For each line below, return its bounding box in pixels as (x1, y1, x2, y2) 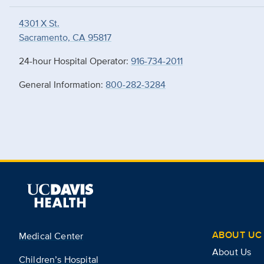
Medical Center (19, 229, 84, 243)
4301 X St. (19, 16, 60, 31)
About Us (212, 245, 252, 259)
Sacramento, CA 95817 (19, 31, 111, 45)
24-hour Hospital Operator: (19, 54, 131, 68)
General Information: (19, 78, 105, 92)
